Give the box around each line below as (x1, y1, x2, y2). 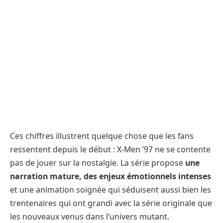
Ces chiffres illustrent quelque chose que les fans (10, 130, 194, 141)
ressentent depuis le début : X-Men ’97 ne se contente (10, 143, 211, 155)
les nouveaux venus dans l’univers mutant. (10, 211, 169, 222)
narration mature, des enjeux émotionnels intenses (10, 170, 211, 182)
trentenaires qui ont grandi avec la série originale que (10, 197, 212, 209)
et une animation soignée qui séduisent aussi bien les (10, 184, 211, 195)
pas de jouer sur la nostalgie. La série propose (10, 157, 185, 168)
